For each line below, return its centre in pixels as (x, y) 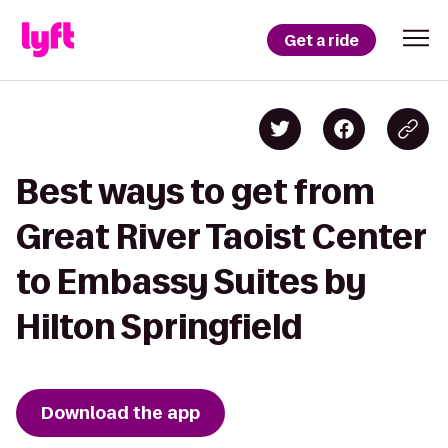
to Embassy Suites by (191, 281)
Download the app (120, 413)
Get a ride (321, 40)
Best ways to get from (195, 191)
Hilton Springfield (159, 326)
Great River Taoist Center (221, 236)
